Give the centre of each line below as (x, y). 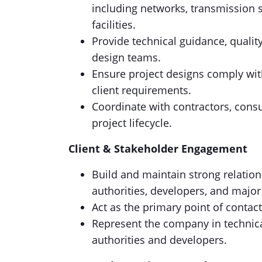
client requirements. (142, 90)
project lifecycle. (132, 123)
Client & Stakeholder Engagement (158, 149)
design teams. (126, 57)
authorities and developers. (159, 240)
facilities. (114, 25)
